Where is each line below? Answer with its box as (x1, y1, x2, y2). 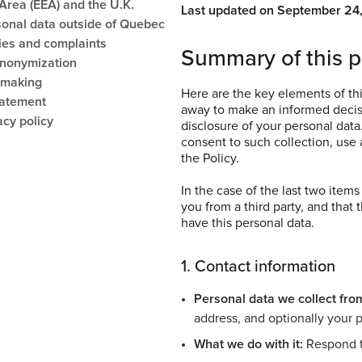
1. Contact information (181, 256, 335, 276)
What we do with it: (194, 337, 303, 351)
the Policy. (181, 151, 239, 165)
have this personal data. (181, 216, 314, 229)
